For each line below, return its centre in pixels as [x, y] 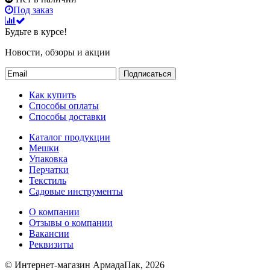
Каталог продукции [70, 137]
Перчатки [49, 169]
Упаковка [48, 159]
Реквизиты [51, 244]
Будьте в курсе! [36, 31]
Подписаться [147, 74]
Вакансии [49, 233]
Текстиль [48, 180]
